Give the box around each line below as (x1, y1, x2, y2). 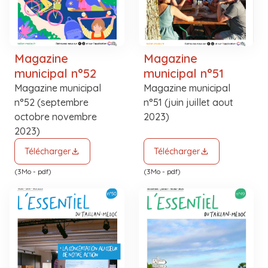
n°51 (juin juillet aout (144, 96, 233, 108)
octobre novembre (14, 111, 97, 123)
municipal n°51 (144, 66, 224, 81)
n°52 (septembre (14, 96, 89, 108)
